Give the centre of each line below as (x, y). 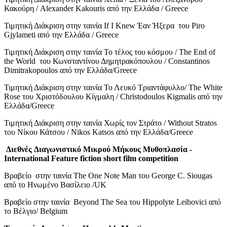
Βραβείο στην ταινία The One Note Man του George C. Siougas (108, 175)
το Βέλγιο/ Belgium (36, 211)
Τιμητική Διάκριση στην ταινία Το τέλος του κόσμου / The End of (110, 52)
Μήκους (127, 149)
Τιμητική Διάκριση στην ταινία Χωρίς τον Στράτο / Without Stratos (110, 123)
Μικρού (97, 149)
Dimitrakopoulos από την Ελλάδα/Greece (70, 70)
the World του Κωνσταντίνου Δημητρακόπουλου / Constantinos (107, 61)
